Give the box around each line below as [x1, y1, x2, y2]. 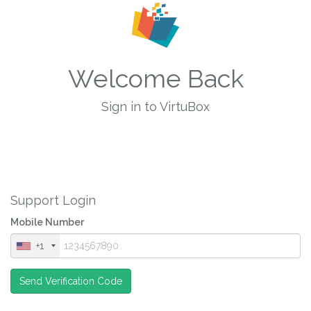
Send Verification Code [19, 276, 122, 287]
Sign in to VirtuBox [101, 99, 210, 114]
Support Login [10, 193, 96, 208]
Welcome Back [67, 64, 244, 93]
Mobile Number [10, 217, 84, 228]
